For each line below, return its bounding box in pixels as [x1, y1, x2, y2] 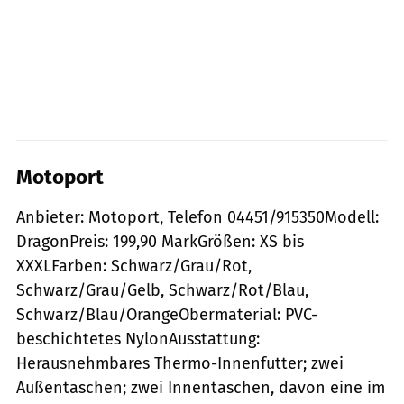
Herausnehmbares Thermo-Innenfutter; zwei [16, 353, 344, 373]
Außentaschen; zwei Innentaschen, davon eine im [16, 377, 385, 398]
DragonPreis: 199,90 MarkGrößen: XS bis [16, 231, 304, 252]
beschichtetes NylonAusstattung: [16, 328, 260, 349]
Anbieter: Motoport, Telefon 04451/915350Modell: [16, 207, 379, 227]
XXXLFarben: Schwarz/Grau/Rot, [16, 255, 252, 276]
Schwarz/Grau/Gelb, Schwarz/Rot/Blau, [16, 280, 308, 300]
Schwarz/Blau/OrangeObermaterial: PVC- [16, 304, 317, 325]
